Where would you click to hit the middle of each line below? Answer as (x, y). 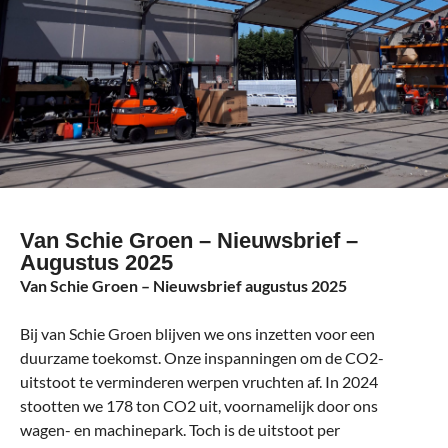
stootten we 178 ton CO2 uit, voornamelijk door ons (199, 405)
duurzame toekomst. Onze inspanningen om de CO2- (202, 357)
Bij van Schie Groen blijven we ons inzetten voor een (197, 333)
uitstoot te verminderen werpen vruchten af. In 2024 (199, 381)
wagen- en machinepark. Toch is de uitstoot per (180, 429)
